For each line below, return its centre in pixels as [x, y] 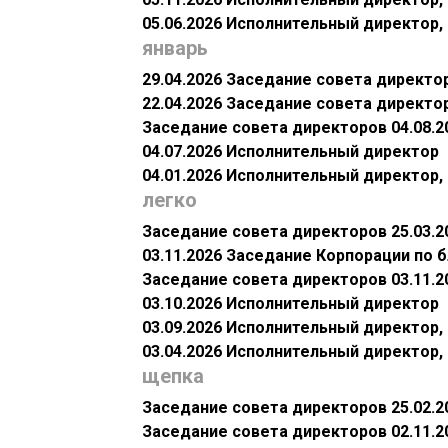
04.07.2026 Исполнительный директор [290, 152]
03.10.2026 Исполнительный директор [290, 304]
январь [175, 48]
